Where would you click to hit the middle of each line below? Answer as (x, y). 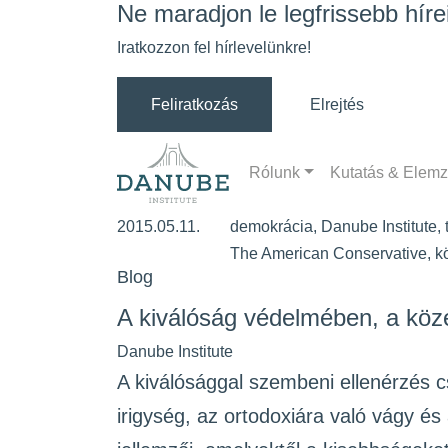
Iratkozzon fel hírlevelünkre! (214, 47)
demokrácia (271, 227)
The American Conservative (328, 254)
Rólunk (274, 173)
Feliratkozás (194, 104)
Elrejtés (337, 104)
